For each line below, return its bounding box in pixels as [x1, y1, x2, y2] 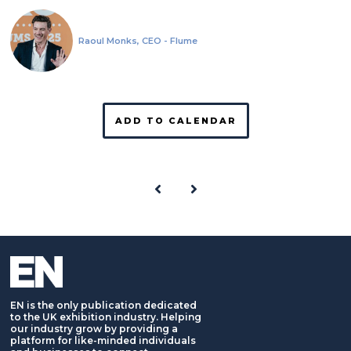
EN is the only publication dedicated [10, 299, 197, 311]
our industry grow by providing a [10, 322, 178, 335]
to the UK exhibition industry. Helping [10, 310, 201, 323]
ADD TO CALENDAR [114, 114, 237, 126]
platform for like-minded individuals [10, 334, 196, 346]
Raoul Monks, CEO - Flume [78, 34, 197, 46]
